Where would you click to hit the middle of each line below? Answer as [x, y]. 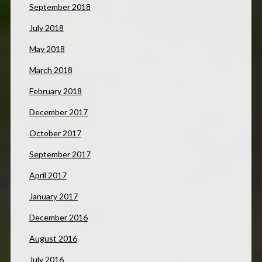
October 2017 [55, 133]
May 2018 [47, 49]
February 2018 [55, 91]
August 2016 [53, 238]
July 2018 [46, 27]
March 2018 [51, 70]
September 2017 [60, 154]
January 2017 [53, 196]
